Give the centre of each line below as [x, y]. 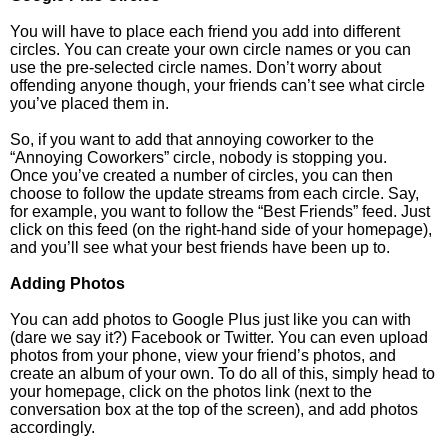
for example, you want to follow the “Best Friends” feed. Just [220, 211]
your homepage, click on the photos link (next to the [191, 391]
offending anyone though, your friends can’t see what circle [217, 85]
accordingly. [52, 427]
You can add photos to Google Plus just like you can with [210, 319]
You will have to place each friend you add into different [205, 31]
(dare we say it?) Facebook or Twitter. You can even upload [219, 337]
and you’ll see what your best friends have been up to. [200, 247]
